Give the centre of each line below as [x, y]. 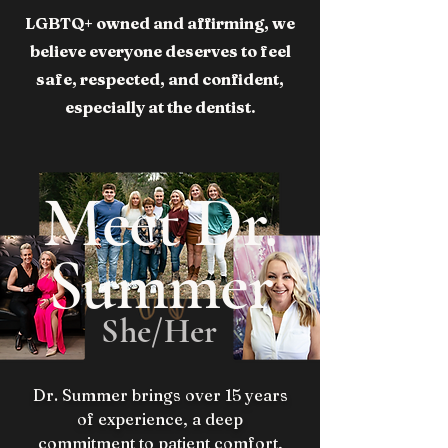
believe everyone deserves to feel [160, 51]
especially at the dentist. [160, 107]
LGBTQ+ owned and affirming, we [160, 23]
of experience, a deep [160, 419]
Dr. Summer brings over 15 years [160, 395]
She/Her [159, 331]
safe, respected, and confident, [160, 79]
